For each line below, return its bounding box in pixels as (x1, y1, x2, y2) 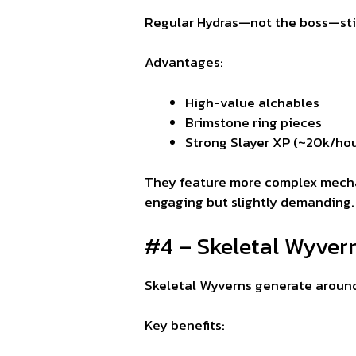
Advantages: (145, 52, 223, 73)
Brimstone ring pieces (185, 111, 322, 133)
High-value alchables (185, 91, 319, 113)
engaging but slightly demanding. (145, 192, 354, 213)
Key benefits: (145, 315, 225, 336)
